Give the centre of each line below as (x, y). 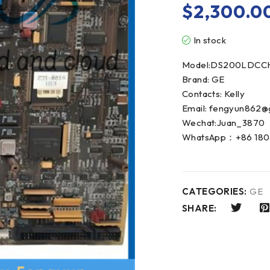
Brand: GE (203, 79)
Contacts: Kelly (213, 94)
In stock (210, 40)
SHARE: (199, 209)
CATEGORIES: (215, 191)
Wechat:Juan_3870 (224, 123)
